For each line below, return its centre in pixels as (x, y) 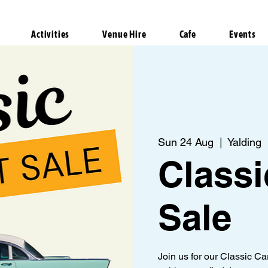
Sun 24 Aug (186, 142)
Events (243, 34)
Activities (51, 34)
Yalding (244, 142)
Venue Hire (124, 34)
